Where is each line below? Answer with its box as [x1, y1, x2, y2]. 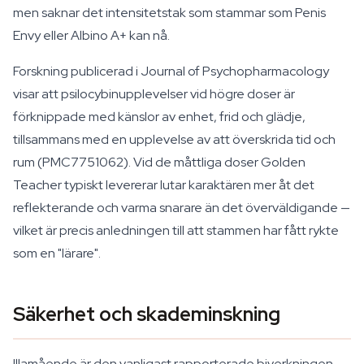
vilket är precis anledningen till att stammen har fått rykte [13, 222, 339, 239]
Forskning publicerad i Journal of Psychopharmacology [13, 63, 329, 80]
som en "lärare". [13, 245, 101, 262]
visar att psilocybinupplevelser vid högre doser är [13, 85, 295, 102]
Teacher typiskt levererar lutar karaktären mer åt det [13, 176, 314, 193]
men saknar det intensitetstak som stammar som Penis [13, 4, 326, 21]
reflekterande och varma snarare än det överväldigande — [13, 199, 350, 216]
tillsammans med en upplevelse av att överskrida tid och [13, 131, 336, 148]
